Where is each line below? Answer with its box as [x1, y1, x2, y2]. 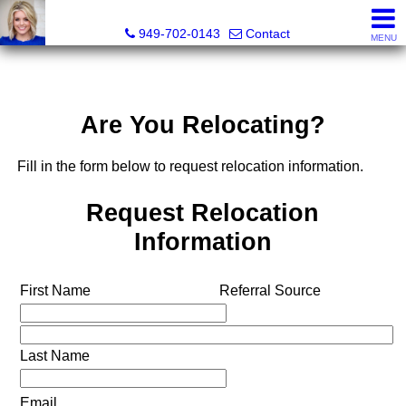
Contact [246, 26, 290, 41]
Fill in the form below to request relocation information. [16, 159, 363, 175]
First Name [19, 282, 91, 298]
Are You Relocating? [80, 111, 325, 140]
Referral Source [218, 282, 321, 298]
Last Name [19, 347, 90, 363]
